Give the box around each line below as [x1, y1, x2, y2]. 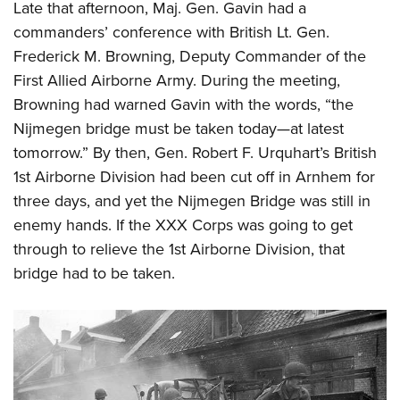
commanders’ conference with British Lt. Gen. [13, 21, 329, 44]
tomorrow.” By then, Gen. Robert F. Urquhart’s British [13, 141, 377, 164]
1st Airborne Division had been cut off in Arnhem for [13, 165, 375, 188]
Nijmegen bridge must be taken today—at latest [13, 117, 344, 140]
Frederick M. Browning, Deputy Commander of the [13, 45, 366, 68]
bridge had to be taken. [13, 262, 175, 285]
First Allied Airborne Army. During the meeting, [13, 69, 340, 92]
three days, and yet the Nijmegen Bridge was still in [13, 189, 371, 212]
